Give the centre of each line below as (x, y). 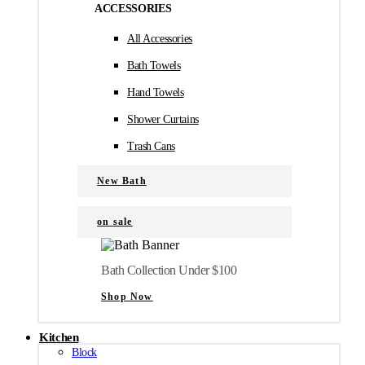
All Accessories (160, 38)
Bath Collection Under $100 (169, 270)
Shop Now (127, 297)
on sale (115, 221)
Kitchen (59, 337)
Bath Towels (154, 65)
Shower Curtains (163, 119)
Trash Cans (151, 146)
